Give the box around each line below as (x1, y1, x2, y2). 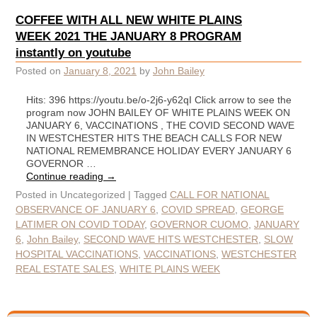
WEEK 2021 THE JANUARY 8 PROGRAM (16, 28, 241, 43)
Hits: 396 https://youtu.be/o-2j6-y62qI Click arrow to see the (26, 94, 292, 106)
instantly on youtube (16, 45, 131, 59)
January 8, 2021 (64, 64, 137, 76)
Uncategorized (57, 189, 128, 201)
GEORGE (241, 204, 284, 216)
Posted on (16, 64, 64, 76)
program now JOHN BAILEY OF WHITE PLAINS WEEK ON (26, 107, 290, 119)
